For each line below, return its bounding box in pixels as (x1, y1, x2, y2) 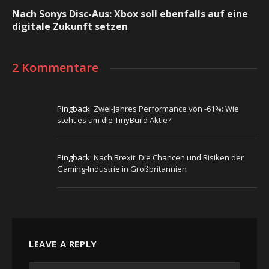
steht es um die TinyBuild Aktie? (57, 115, 171, 126)
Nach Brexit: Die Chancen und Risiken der (94, 152, 244, 163)
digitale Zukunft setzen (12, 20, 128, 34)
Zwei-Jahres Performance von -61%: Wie (94, 103, 239, 115)
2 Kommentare (12, 59, 98, 76)
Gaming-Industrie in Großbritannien (57, 163, 187, 175)
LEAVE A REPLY (29, 238, 97, 250)
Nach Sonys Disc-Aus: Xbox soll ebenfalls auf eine (12, 7, 248, 21)
